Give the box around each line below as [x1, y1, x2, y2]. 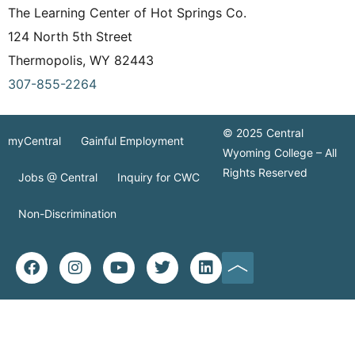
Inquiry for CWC [116, 170, 200, 184]
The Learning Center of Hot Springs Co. [8, 4, 250, 21]
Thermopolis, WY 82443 [8, 52, 162, 68]
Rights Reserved [223, 165, 308, 179]
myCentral [8, 133, 61, 147]
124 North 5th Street [8, 28, 132, 44]
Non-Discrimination [17, 206, 116, 220]
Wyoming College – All [223, 145, 338, 159]
